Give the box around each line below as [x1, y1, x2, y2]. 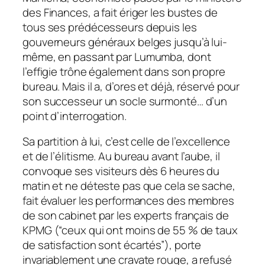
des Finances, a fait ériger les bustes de [22, 4, 218, 20]
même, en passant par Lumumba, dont [22, 49, 211, 64]
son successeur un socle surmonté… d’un [22, 93, 228, 109]
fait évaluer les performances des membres [22, 193, 234, 209]
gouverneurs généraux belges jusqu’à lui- [22, 34, 227, 50]
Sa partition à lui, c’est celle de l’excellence [22, 134, 231, 150]
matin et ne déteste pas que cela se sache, [22, 178, 235, 194]
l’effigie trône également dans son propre [22, 63, 225, 79]
